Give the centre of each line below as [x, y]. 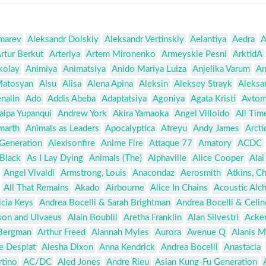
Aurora [168, 233]
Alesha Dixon [67, 248]
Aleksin [153, 84]
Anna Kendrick [127, 248]
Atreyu [174, 129]
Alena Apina [110, 84]
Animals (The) [115, 159]
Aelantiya [208, 40]
